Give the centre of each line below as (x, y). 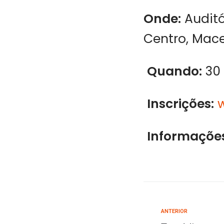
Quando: (174, 71)
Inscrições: (180, 103)
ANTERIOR (174, 211)
